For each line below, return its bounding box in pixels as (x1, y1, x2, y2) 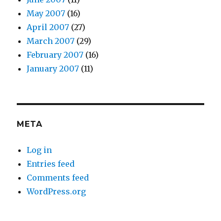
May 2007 (27, 8, 66, 19)
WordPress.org (27, 186, 86, 197)
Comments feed (27, 173, 89, 183)
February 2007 (27, 50, 84, 60)
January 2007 (27, 64, 79, 74)
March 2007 (27, 36, 75, 46)
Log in (27, 145, 52, 155)
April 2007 (27, 22, 70, 33)
